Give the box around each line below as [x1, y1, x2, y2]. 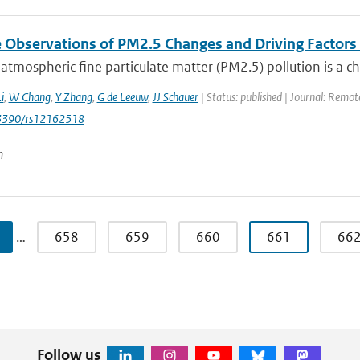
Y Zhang [55, 89, 92, 104]
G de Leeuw [96, 89, 148, 104]
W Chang [8, 89, 51, 104]
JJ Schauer [152, 89, 198, 104]
